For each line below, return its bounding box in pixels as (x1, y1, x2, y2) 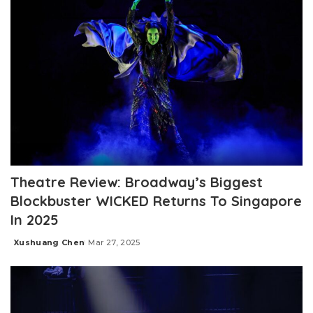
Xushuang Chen (14, 237, 85, 247)
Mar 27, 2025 (88, 237, 140, 247)
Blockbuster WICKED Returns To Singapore (10, 191, 302, 210)
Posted (10, 242, 43, 253)
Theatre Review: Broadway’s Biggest (10, 173, 263, 191)
